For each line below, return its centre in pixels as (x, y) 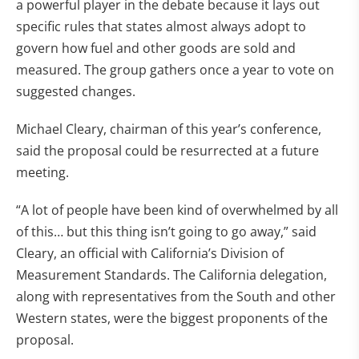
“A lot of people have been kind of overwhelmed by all (177, 210)
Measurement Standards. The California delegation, (171, 275)
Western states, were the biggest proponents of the (172, 318)
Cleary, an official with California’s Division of (150, 253)
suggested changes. (76, 91)
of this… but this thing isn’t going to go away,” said (166, 232)
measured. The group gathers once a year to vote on (175, 70)
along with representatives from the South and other (176, 296)
